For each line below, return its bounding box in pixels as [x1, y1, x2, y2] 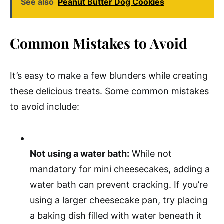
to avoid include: [10, 101, 79, 112]
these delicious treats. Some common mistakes [10, 86, 209, 96]
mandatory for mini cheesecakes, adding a [30, 164, 210, 174]
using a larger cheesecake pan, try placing [30, 195, 208, 205]
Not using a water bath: [30, 148, 129, 159]
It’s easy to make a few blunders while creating [10, 70, 208, 81]
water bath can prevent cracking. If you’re [30, 179, 208, 190]
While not [129, 148, 172, 159]
